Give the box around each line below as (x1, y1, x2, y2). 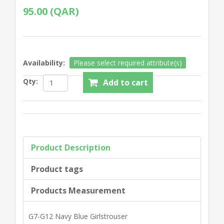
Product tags (31, 163, 83, 174)
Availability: (23, 57, 65, 67)
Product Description (31, 141, 110, 153)
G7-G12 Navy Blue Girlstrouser (28, 211, 127, 221)
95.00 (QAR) (23, 4, 79, 18)
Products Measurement (31, 184, 125, 196)
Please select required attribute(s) (73, 57, 182, 67)
